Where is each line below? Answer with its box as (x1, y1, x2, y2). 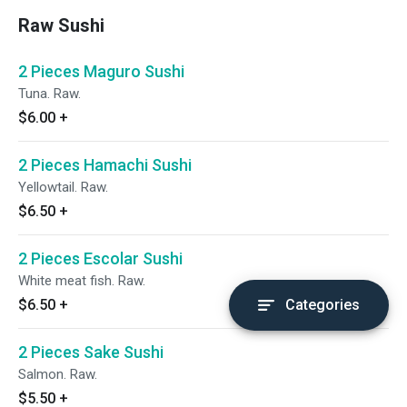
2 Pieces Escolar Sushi (18, 249, 183, 268)
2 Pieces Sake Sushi (18, 342, 164, 362)
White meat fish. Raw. (18, 273, 145, 289)
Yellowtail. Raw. (18, 179, 108, 195)
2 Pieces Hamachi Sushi (18, 155, 192, 174)
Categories (285, 296, 360, 313)
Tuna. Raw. (18, 85, 81, 102)
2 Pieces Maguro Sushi (18, 62, 184, 81)
